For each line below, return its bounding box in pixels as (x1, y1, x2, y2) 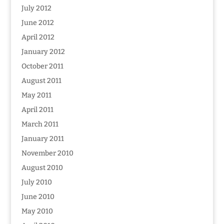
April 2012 (21, 33, 54, 41)
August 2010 (21, 163, 63, 172)
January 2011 (21, 134, 64, 143)
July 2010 (21, 178, 52, 186)
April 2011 (21, 105, 53, 114)
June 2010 (21, 192, 54, 201)
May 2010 (21, 207, 53, 215)
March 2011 (21, 120, 58, 128)
